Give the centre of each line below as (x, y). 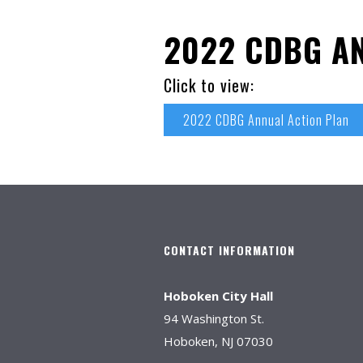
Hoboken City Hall (218, 296)
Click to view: (209, 85)
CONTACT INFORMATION (229, 250)
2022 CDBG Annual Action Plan (266, 120)
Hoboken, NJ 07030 (218, 341)
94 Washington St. (214, 318)
